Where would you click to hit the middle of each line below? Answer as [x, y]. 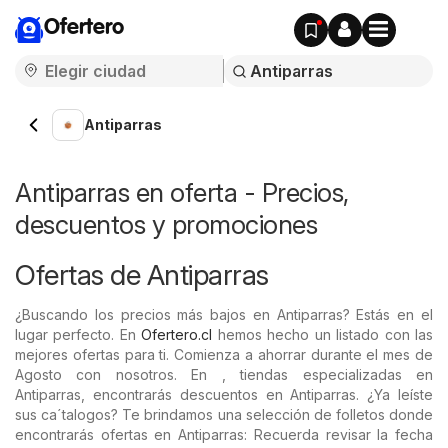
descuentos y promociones [166, 224]
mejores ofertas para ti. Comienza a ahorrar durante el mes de [224, 354]
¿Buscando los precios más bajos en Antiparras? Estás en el [224, 314]
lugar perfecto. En [78, 334]
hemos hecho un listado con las [323, 334]
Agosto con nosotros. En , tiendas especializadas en [224, 374]
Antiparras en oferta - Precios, [182, 192]
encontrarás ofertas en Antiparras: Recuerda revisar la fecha [224, 434]
